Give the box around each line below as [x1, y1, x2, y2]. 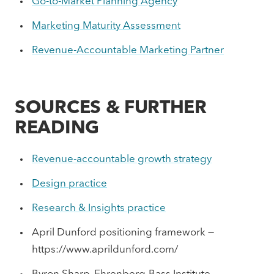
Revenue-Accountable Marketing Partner [32, 45, 224, 56]
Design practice [32, 179, 107, 189]
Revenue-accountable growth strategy [32, 154, 212, 165]
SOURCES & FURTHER [15, 99, 207, 117]
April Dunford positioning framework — [32, 228, 214, 238]
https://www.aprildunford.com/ [32, 245, 178, 255]
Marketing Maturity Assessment [32, 21, 180, 31]
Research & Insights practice [32, 203, 166, 213]
